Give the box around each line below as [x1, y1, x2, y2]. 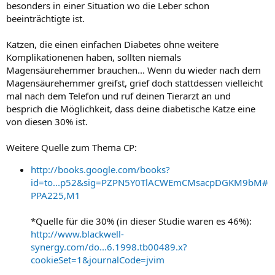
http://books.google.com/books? [31, 163, 170, 176]
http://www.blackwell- [31, 227, 124, 240]
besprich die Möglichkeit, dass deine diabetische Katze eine [6, 102, 255, 115]
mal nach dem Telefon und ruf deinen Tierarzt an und [6, 89, 231, 102]
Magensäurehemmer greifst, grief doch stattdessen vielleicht [6, 76, 263, 89]
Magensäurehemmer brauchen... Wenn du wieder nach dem [6, 63, 261, 76]
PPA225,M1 [31, 188, 80, 201]
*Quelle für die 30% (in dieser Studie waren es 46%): [31, 214, 252, 227]
